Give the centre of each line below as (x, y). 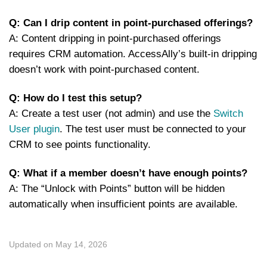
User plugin (34, 129)
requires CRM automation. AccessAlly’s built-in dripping (133, 54)
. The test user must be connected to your (153, 129)
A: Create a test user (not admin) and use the (111, 114)
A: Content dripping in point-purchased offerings (115, 38)
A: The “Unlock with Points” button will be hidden (117, 189)
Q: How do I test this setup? (75, 98)
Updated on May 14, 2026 (58, 244)
